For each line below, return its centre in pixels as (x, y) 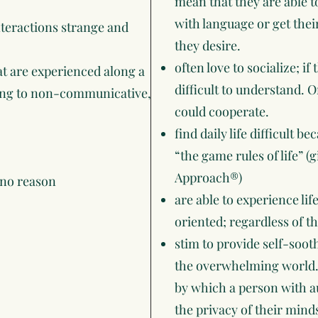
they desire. (208, 45)
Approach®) (208, 177)
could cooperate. (222, 111)
